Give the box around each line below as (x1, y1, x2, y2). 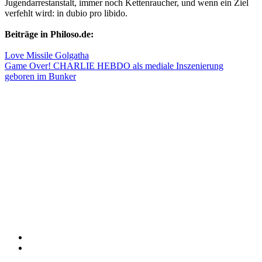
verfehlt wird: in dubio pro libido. (5, 8, 127, 18)
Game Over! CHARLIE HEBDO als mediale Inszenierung (5, 60, 223, 71)
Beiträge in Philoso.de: (5, 29, 94, 39)
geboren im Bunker (5, 71, 76, 81)
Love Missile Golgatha (5, 50, 89, 60)
